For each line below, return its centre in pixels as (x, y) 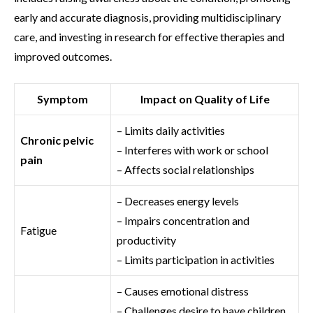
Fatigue (38, 230)
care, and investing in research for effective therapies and (149, 36)
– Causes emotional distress (183, 291)
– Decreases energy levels (178, 201)
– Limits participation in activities (196, 259)
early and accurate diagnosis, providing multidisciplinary (147, 17)
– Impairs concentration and (183, 220)
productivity (146, 240)
